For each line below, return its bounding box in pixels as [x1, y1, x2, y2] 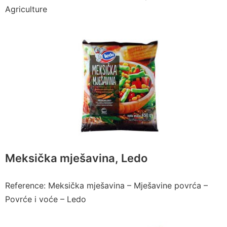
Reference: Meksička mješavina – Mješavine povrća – [5, 180, 208, 191]
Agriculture [5, 4, 50, 15]
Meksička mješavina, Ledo [5, 151, 147, 165]
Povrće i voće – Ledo [5, 194, 86, 204]
